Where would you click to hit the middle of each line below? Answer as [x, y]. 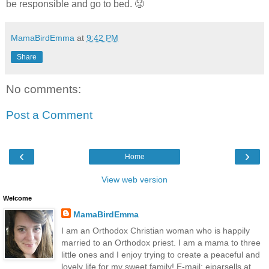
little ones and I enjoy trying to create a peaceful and [160, 254]
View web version [134, 179]
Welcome [17, 198]
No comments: [44, 89]
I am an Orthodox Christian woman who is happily [155, 230]
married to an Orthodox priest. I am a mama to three [161, 242]
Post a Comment [49, 115]
